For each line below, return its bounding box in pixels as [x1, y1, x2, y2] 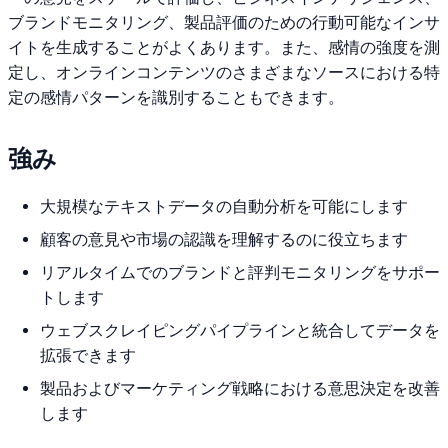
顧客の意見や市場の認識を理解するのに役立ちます [40, 230, 408, 250]
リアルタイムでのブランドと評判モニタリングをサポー [40, 263, 440, 283]
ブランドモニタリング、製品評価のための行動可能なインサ [8, 12, 440, 32]
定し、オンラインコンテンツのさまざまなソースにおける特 [8, 62, 440, 82]
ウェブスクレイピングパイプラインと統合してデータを [40, 321, 440, 341]
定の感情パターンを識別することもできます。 [8, 87, 344, 107]
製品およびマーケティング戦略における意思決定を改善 [40, 379, 440, 399]
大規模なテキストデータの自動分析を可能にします [40, 197, 408, 217]
